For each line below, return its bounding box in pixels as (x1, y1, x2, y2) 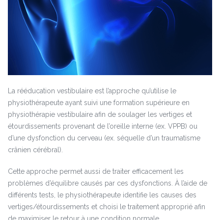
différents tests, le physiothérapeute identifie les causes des (7, 191, 196, 199)
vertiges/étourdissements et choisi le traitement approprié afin (7, 202, 205, 211)
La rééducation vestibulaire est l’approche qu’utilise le (7, 86, 176, 95)
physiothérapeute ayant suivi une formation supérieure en (7, 98, 190, 107)
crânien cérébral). (7, 145, 63, 154)
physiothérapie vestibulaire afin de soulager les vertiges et (7, 110, 192, 118)
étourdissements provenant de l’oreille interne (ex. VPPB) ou (7, 122, 197, 130)
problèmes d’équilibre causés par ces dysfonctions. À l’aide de (7, 179, 207, 187)
